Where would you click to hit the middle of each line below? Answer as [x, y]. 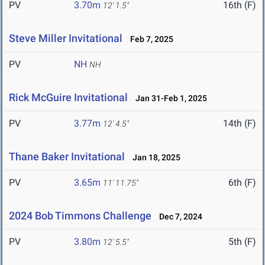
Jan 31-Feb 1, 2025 [169, 98]
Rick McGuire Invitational [68, 98]
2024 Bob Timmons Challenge [80, 216]
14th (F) [240, 124]
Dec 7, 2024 [178, 217]
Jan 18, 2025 [154, 158]
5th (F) [242, 242]
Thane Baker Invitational [67, 157]
